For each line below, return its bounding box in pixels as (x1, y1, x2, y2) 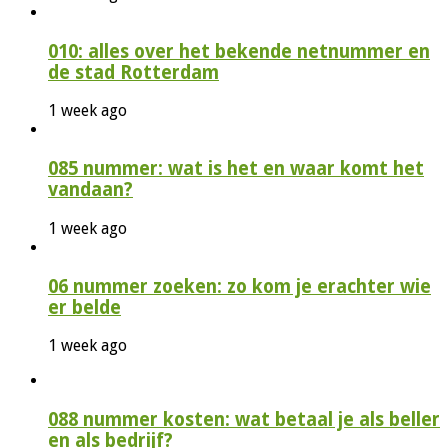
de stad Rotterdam (48, 61, 219, 83)
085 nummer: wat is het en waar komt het (48, 158, 424, 180)
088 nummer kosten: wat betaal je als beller (48, 409, 440, 431)
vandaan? (48, 179, 133, 201)
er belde (48, 296, 121, 318)
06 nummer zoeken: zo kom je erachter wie (48, 275, 431, 297)
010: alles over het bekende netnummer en (48, 40, 430, 62)
